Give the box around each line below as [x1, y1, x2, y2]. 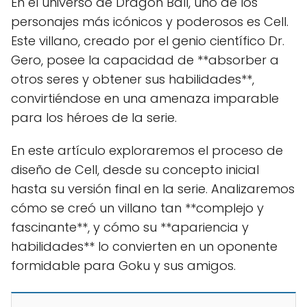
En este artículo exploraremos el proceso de [11, 142, 283, 159]
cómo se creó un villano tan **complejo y [11, 199, 264, 217]
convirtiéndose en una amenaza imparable [11, 90, 279, 107]
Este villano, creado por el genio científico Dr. [11, 32, 284, 49]
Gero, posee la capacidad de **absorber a [11, 51, 279, 69]
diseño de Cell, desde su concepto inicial [11, 161, 259, 178]
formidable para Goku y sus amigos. [11, 257, 236, 274]
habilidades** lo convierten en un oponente [11, 238, 278, 255]
